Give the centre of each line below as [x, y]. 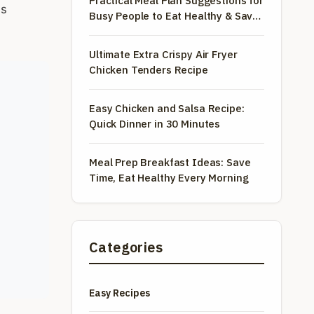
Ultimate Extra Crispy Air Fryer [163, 54]
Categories [126, 247]
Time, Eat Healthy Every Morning [169, 178]
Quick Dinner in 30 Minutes [155, 124]
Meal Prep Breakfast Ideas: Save [170, 162]
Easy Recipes [120, 293]
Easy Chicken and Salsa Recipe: [167, 108]
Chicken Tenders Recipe [149, 70]
